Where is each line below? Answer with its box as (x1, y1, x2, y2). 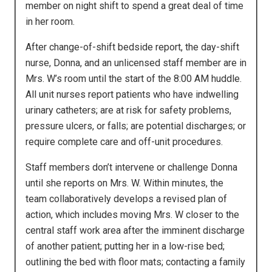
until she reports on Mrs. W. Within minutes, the (25, 177, 223, 189)
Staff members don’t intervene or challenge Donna (25, 161, 237, 173)
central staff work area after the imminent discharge (25, 224, 245, 236)
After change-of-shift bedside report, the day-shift (25, 41, 239, 53)
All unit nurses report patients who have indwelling (25, 88, 239, 100)
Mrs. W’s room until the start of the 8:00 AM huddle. (25, 72, 242, 84)
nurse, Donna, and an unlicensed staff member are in (25, 56, 246, 69)
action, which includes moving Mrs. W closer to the (25, 208, 239, 220)
